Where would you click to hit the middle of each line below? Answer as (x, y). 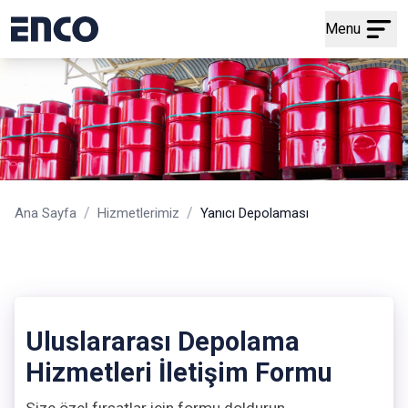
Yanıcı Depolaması (255, 214)
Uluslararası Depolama (163, 342)
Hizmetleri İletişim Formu (179, 373)
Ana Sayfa (46, 214)
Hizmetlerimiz (138, 214)
